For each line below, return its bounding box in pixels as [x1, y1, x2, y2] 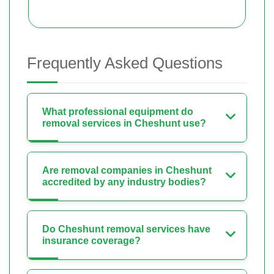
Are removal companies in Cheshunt [42, 165, 212, 176]
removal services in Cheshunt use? [42, 118, 206, 129]
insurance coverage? [42, 235, 141, 246]
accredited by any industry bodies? [42, 177, 206, 188]
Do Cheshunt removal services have [42, 224, 210, 235]
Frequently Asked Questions [27, 54, 223, 73]
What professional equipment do [42, 106, 193, 117]
